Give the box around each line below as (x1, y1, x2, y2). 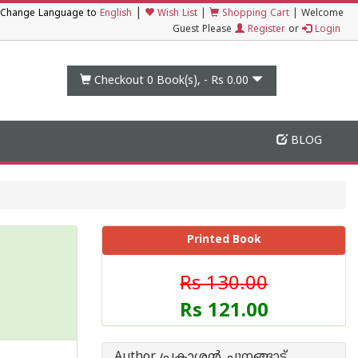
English (100, 8, 132, 20)
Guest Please (173, 24, 235, 36)
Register (245, 24, 285, 36)
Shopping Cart (219, 8, 289, 20)
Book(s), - (153, 74, 212, 88)
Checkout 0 (94, 74, 154, 88)
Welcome (301, 8, 344, 20)
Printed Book (186, 233, 261, 247)
